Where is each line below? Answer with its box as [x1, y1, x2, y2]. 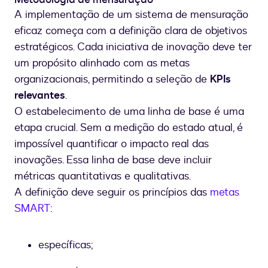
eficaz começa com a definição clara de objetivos [14, 23, 247, 39]
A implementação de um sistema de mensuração [14, 7, 248, 23]
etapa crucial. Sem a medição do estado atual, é [14, 120, 243, 136]
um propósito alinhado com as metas [14, 56, 190, 71]
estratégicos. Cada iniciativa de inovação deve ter [14, 39, 252, 55]
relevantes [14, 88, 65, 103]
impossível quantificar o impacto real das [14, 136, 209, 152]
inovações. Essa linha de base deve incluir [14, 153, 212, 168]
